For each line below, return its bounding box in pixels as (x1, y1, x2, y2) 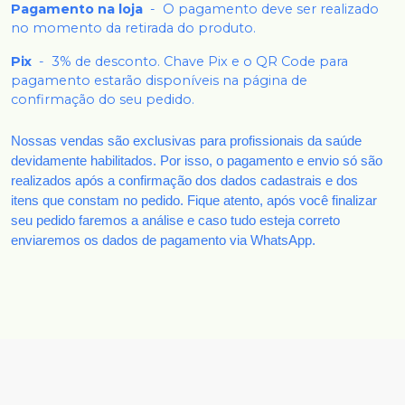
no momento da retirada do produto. (11, 19, 256, 36)
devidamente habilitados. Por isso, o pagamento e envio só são (11, 153, 382, 168)
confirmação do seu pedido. (11, 90, 194, 108)
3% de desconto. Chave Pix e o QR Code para (52, 52, 348, 70)
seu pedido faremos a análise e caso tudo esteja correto (11, 212, 340, 228)
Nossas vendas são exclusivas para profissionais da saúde (11, 133, 362, 148)
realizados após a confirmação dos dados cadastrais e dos (11, 173, 358, 188)
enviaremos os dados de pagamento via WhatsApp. (11, 232, 316, 248)
